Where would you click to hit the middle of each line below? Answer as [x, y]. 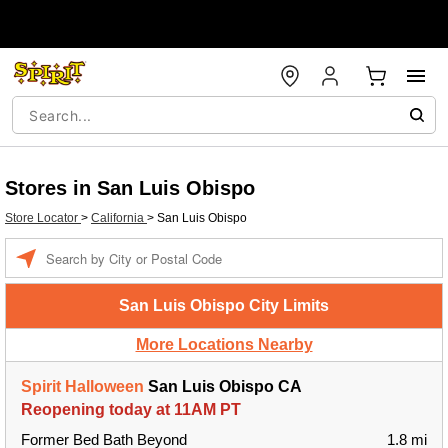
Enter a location [87, 248]
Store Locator [43, 218]
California [119, 218]
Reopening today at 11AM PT [131, 409]
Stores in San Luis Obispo [130, 188]
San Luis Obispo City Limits [224, 305]
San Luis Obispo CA [223, 386]
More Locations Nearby [224, 344]
